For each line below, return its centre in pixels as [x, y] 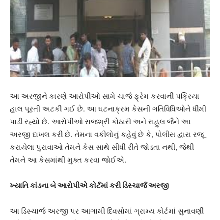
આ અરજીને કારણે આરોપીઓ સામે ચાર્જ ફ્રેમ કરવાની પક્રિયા [105, 96]
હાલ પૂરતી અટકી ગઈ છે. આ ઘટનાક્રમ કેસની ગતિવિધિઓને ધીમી [108, 109]
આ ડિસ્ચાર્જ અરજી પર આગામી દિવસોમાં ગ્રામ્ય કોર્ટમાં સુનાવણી [107, 211]
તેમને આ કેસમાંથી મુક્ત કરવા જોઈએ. [68, 160]
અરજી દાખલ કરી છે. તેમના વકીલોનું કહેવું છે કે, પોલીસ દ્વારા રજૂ [107, 134]
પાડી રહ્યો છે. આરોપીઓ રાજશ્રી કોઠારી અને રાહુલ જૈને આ [100, 121]
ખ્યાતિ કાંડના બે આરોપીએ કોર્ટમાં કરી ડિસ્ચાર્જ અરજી [89, 185]
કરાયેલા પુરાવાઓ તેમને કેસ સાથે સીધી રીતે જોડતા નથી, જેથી [102, 147]
